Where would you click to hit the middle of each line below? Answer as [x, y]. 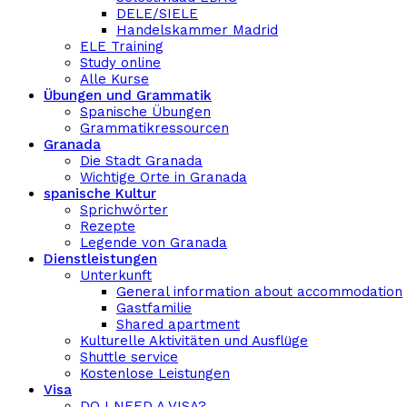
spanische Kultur [100, 194]
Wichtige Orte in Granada [164, 177]
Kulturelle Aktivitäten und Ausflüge [194, 341]
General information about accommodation [259, 292]
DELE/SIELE [157, 14]
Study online [120, 63]
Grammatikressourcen [154, 128]
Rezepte [108, 226]
